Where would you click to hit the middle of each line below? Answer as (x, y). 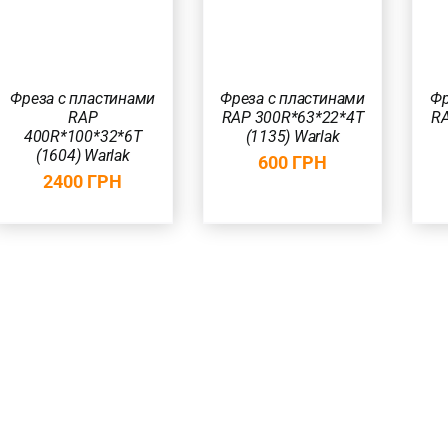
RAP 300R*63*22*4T (292, 117)
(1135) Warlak (292, 136)
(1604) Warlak (82, 155)
